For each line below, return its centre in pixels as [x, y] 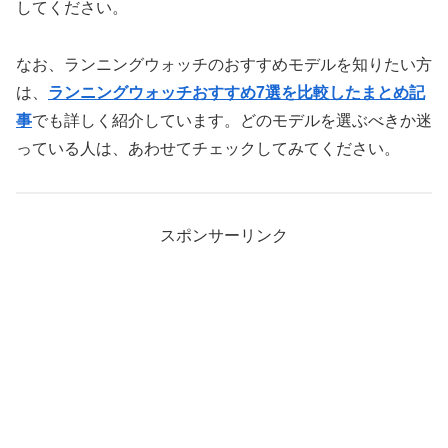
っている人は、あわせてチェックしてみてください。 [208, 148]
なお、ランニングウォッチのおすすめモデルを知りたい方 [224, 64]
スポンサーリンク [224, 236]
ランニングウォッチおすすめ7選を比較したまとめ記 [236, 92]
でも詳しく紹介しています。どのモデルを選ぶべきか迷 [232, 120]
